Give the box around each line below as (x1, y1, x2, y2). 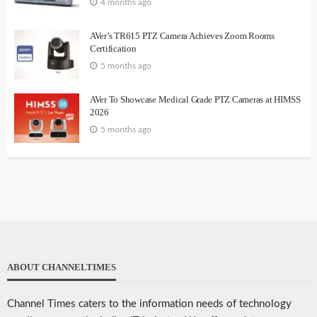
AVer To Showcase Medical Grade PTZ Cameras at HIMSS (90, 94, 301, 105)
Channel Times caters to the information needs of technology (7, 299, 292, 310)
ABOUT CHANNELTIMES (7, 262, 116, 273)
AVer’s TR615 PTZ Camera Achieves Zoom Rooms (90, 30, 275, 42)
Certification (90, 43, 137, 54)
